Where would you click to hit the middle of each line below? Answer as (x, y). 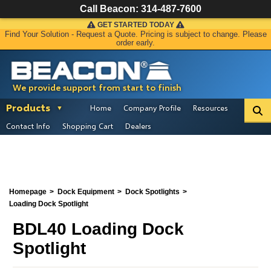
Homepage (28, 192)
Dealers (138, 126)
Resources (211, 108)
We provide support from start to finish (97, 87)
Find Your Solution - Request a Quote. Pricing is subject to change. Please (135, 34)
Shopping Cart (88, 126)
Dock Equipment (86, 192)
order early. (135, 43)
